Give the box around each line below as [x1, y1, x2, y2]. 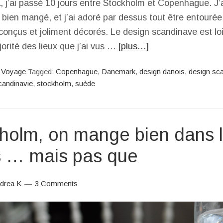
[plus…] [118, 41, 149, 51]
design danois [139, 67, 185, 76]
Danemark [102, 67, 135, 76]
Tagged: [28, 67, 56, 76]
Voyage [1, 67, 26, 76]
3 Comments [35, 179, 78, 188]
